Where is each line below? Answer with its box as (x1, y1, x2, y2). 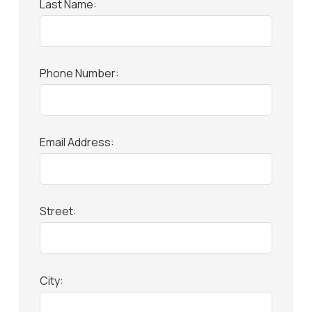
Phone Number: (39, 65, 119, 81)
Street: (39, 203, 77, 219)
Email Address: (39, 134, 114, 150)
